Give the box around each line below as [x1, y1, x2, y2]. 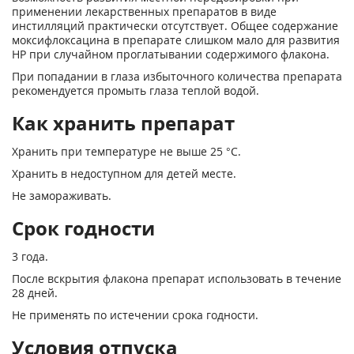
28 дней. [12, 285, 58, 300]
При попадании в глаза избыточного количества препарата [12, 69, 342, 84]
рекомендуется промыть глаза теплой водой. [12, 83, 259, 98]
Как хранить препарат [12, 110, 235, 136]
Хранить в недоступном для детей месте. [12, 166, 236, 181]
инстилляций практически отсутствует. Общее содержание [12, 18, 338, 33]
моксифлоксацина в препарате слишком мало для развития [12, 32, 340, 47]
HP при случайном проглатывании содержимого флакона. [12, 47, 330, 62]
